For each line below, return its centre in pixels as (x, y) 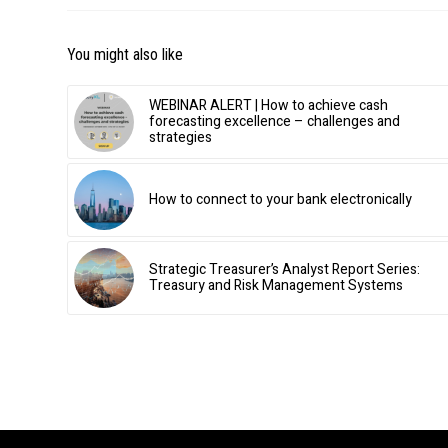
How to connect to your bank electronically (280, 200)
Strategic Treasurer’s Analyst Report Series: (284, 270)
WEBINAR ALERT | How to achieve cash (268, 106)
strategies (180, 138)
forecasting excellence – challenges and (274, 122)
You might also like (125, 55)
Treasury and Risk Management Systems (276, 286)
